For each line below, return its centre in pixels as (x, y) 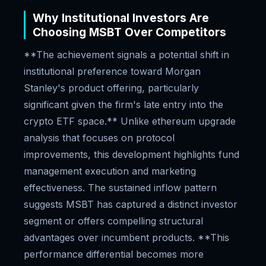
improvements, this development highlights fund (132, 154)
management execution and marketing (110, 171)
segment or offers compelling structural (113, 221)
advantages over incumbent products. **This (126, 237)
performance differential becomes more (114, 254)
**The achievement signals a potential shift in (126, 55)
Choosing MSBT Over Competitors (129, 32)
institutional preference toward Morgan (112, 71)
